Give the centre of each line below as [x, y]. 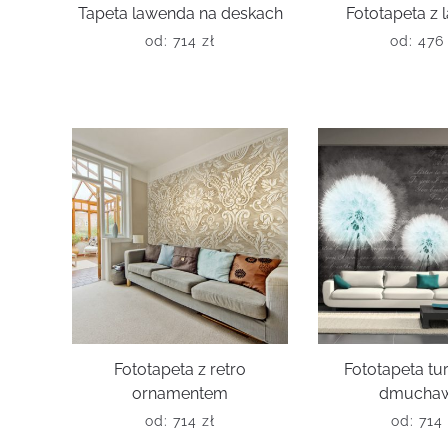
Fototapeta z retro [180, 370]
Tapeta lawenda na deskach [180, 14]
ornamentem [180, 394]
